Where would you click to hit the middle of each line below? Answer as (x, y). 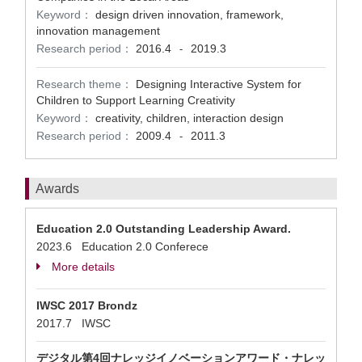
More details (83, 267)
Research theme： (84, 84)
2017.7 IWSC (77, 323)
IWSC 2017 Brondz (87, 305)
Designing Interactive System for (219, 84)
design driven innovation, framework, (189, 15)
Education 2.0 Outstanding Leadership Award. (164, 229)
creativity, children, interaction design (189, 118)
